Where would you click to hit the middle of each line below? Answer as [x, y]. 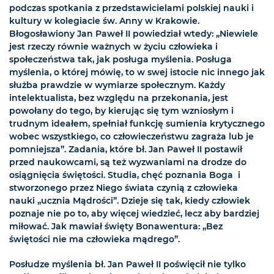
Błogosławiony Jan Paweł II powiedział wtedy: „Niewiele [134, 34]
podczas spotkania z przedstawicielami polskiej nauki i [131, 8]
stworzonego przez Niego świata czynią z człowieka [124, 188]
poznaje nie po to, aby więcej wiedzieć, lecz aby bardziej [134, 214]
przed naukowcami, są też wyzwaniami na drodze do [128, 162]
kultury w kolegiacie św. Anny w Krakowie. [104, 21]
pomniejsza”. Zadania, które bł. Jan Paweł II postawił [126, 150]
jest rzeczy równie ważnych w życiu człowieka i [113, 47]
